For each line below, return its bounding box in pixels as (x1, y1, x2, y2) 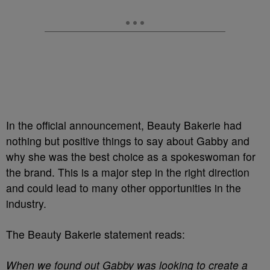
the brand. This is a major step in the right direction (6, 165, 250, 180)
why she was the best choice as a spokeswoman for (6, 149, 256, 164)
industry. (6, 196, 46, 211)
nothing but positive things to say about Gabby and (6, 133, 250, 148)
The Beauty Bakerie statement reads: (6, 227, 185, 242)
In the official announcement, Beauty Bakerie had (6, 118, 242, 133)
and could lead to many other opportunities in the (6, 180, 241, 195)
